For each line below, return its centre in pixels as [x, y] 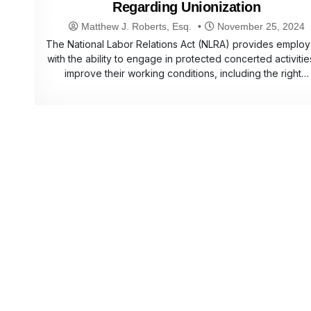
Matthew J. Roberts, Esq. [136, 27]
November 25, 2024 [259, 27]
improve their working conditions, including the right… [186, 74]
